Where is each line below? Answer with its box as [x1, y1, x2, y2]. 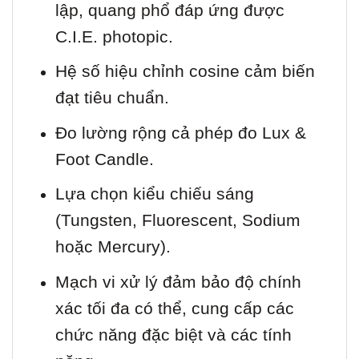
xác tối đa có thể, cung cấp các [54, 299, 294, 317]
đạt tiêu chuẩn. [54, 88, 169, 107]
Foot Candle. [54, 149, 154, 168]
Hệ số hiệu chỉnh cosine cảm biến [54, 62, 315, 81]
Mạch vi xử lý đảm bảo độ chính [54, 272, 301, 291]
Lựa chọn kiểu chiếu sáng [54, 184, 254, 204]
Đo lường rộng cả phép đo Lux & [54, 123, 306, 142]
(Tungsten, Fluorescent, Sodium [54, 211, 301, 230]
